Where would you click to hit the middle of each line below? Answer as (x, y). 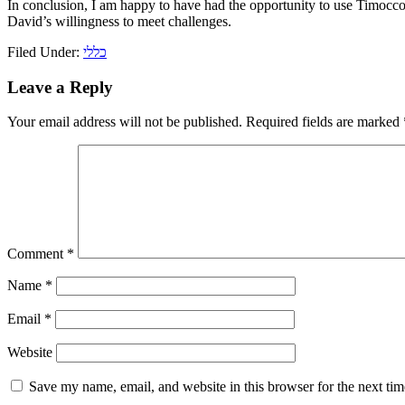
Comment (37, 254)
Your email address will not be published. (125, 122)
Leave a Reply (60, 87)
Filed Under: (45, 52)
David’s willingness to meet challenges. (119, 21)
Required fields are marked (325, 122)
